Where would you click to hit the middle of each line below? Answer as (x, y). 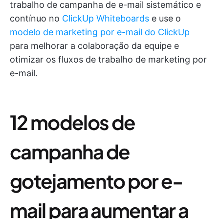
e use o (165, 18)
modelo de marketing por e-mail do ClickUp (100, 32)
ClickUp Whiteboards (106, 18)
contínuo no (36, 18)
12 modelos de (73, 122)
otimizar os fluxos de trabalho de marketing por (108, 59)
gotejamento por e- (96, 180)
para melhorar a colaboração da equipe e (94, 45)
